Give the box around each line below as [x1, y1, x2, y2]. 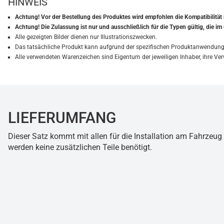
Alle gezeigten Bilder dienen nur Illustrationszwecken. [15, 33, 157, 41]
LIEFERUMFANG [8, 109, 116, 127]
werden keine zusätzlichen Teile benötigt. [8, 142, 152, 152]
